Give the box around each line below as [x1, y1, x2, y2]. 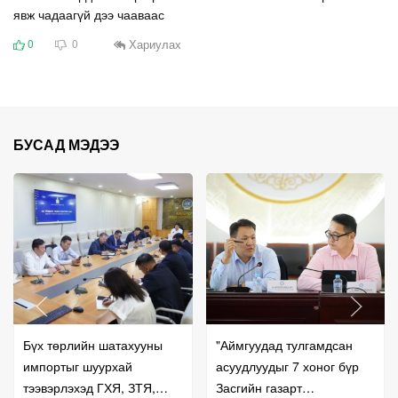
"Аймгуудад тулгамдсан [215, 336, 353, 354]
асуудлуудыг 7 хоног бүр [215, 357, 359, 376]
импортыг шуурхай [23, 357, 132, 376]
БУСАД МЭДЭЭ [13, 134, 119, 155]
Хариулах [125, 35, 182, 52]
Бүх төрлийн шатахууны [23, 336, 163, 354]
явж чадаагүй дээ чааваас [13, 5, 164, 24]
